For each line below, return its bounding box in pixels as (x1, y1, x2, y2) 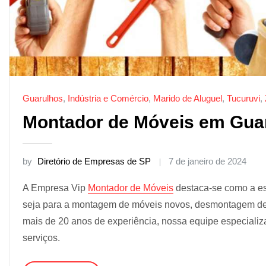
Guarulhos (23, 93, 63, 103)
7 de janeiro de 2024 (169, 156, 247, 167)
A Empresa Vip (23, 182, 88, 193)
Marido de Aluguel (153, 93, 222, 103)
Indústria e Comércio (68, 93, 148, 103)
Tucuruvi (227, 93, 260, 103)
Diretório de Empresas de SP (37, 156, 151, 167)
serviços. (23, 232, 60, 243)
